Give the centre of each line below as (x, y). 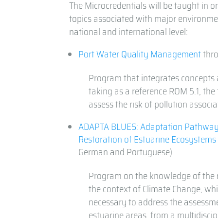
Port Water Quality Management (140, 54)
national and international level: (129, 32)
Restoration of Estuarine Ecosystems (147, 139)
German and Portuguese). (127, 152)
